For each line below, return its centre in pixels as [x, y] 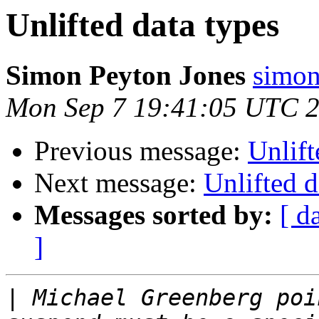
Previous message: [141, 151]
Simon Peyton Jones [126, 75]
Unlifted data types [142, 25]
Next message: [119, 183]
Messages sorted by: [153, 215]
